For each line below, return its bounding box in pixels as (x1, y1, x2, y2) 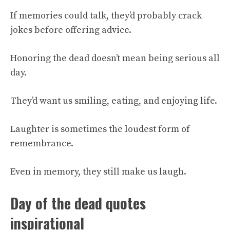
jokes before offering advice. (10, 24, 131, 36)
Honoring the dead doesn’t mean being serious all (10, 52, 220, 65)
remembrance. (10, 138, 73, 150)
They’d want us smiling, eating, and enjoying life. (10, 95, 217, 107)
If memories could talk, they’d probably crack (10, 10, 202, 22)
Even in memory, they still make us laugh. (10, 166, 186, 178)
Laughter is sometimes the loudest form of (10, 123, 190, 136)
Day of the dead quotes (10, 193, 146, 214)
